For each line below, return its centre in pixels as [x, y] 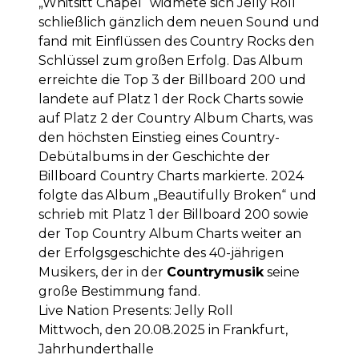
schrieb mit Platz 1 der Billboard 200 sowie [173, 214]
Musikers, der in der [103, 272]
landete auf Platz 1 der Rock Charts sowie [171, 99]
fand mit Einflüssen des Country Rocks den [176, 41]
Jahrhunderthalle [96, 349]
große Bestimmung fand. [119, 291]
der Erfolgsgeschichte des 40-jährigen [161, 253]
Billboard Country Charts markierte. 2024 [171, 176]
